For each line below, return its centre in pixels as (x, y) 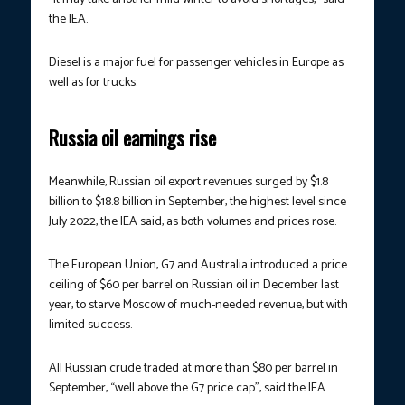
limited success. (90, 325)
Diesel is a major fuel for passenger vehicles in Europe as (196, 63)
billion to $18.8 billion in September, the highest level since (198, 202)
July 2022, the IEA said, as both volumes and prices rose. (193, 222)
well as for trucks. (93, 83)
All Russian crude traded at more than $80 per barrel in (193, 369)
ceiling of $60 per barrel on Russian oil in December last (194, 286)
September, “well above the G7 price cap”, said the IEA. (188, 389)
